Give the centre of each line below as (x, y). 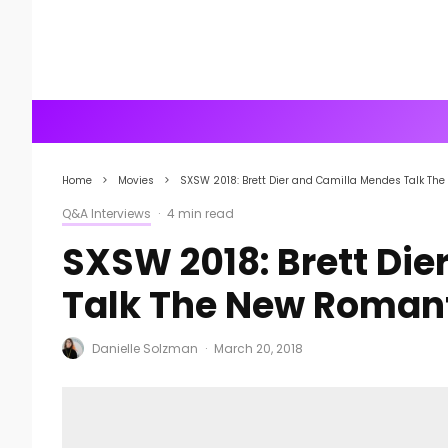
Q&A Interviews (106, 213)
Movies (136, 180)
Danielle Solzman (145, 348)
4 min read (200, 213)
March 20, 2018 (258, 348)
